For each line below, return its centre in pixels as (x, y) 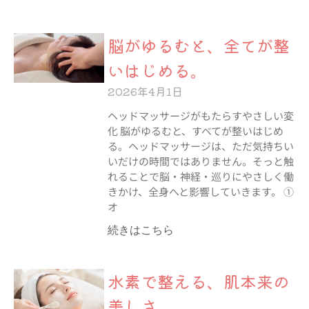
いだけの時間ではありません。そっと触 (200, 161)
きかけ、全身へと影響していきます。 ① (200, 191)
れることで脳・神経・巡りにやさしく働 (200, 176)
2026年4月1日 (145, 91)
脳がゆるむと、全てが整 (198, 45)
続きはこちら (140, 230)
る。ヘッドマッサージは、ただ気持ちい (200, 146)
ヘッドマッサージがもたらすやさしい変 (200, 116)
